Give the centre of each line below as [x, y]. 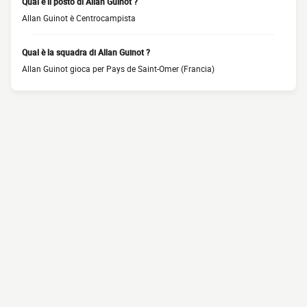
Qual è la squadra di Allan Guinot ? [86, 52]
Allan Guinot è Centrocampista [79, 18]
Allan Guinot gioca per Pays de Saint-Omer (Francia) [118, 69]
